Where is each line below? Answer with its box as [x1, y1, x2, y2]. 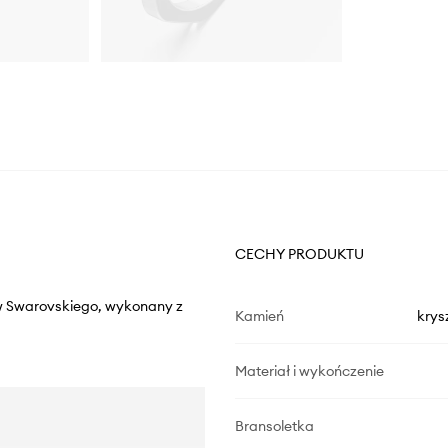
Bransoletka [234, 417, 314, 436]
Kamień [234, 307, 284, 326]
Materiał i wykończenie [234, 362, 384, 381]
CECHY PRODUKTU [234, 245, 364, 264]
